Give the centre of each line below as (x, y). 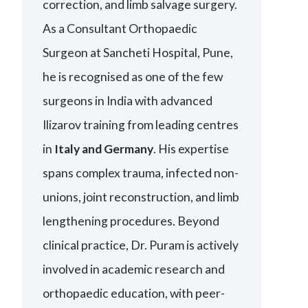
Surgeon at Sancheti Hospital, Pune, (138, 53)
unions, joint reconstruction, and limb (141, 197)
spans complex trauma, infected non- (141, 173)
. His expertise (191, 149)
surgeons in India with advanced (128, 101)
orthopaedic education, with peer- (134, 294)
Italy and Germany (104, 149)
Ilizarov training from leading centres (141, 125)
